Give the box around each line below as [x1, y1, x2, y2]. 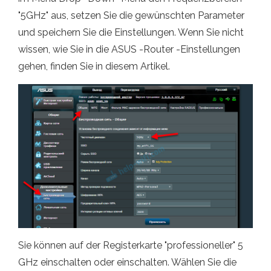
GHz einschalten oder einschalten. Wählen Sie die [18, 256, 237, 268]
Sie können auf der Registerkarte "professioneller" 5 [18, 239, 243, 251]
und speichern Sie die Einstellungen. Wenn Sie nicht [18, 27, 244, 39]
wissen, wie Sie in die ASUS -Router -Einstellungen [18, 44, 240, 56]
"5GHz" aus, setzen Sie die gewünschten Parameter [18, 10, 244, 22]
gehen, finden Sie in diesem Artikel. [18, 60, 170, 73]
